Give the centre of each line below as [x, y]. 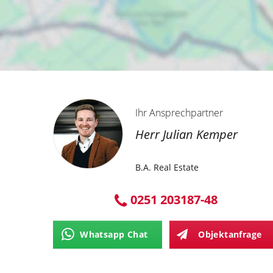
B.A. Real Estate [167, 167]
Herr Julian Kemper [186, 134]
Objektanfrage [230, 234]
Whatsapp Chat [114, 234]
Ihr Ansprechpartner [179, 113]
